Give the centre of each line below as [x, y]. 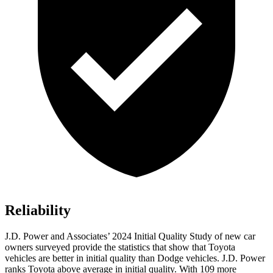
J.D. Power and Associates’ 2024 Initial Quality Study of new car [130, 236]
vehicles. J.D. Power [224, 258]
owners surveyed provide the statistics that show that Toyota [120, 247]
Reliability [38, 211]
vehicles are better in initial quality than [81, 258]
